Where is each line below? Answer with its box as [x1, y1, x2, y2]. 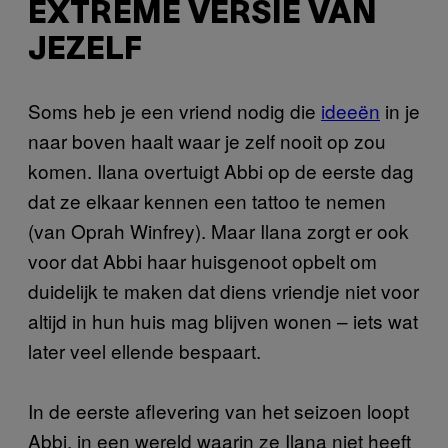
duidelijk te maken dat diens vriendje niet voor [28, 276, 419, 304]
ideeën [321, 96, 380, 124]
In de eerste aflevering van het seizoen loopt [28, 396, 409, 424]
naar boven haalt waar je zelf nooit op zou [28, 126, 386, 154]
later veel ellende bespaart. [28, 336, 261, 364]
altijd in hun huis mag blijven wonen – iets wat [28, 306, 418, 334]
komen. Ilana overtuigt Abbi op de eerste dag [28, 156, 414, 184]
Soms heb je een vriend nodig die [28, 96, 321, 124]
